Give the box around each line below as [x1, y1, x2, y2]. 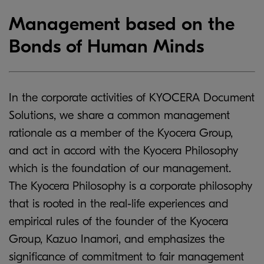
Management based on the [9, 12, 235, 35]
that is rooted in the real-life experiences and [9, 196, 229, 210]
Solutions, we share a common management [9, 108, 230, 122]
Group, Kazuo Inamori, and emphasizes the [9, 232, 225, 246]
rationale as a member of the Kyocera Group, [9, 126, 233, 140]
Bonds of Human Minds [9, 35, 204, 57]
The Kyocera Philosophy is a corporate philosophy [9, 179, 252, 193]
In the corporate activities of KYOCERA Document [9, 90, 255, 104]
